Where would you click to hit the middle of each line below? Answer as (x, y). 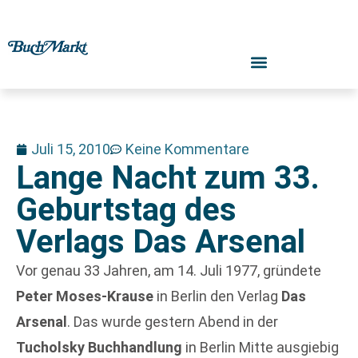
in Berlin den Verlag (217, 296)
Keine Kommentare (187, 149)
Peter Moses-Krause (85, 296)
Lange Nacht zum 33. (168, 178)
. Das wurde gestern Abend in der (173, 322)
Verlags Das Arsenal (161, 242)
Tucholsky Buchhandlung (99, 347)
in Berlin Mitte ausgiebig (261, 347)
